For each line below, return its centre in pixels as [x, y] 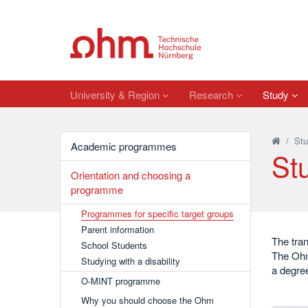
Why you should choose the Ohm [147, 300]
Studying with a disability [131, 261]
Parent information [118, 229]
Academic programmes [124, 146]
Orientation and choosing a [131, 175]
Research [212, 94]
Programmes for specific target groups [157, 213]
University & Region [116, 94]
